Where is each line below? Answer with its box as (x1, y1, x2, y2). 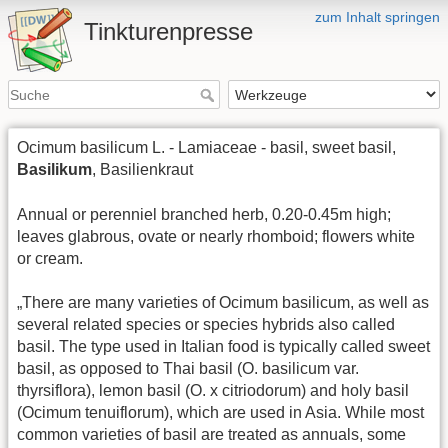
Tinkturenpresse (84, 18, 253, 45)
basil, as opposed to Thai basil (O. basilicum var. (17, 359, 359, 377)
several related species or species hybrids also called (17, 315, 395, 333)
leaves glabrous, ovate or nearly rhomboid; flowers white (17, 227, 415, 245)
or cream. (17, 249, 83, 267)
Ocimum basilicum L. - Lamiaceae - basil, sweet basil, (17, 139, 396, 157)
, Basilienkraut (92, 161, 193, 179)
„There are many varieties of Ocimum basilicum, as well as (17, 293, 429, 311)
